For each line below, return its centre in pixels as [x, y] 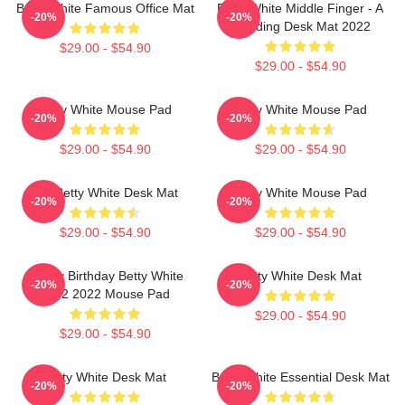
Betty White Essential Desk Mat [300, 377]
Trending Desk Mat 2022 [300, 26]
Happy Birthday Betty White [105, 276]
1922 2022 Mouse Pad [105, 294]
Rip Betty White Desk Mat [105, 193]
